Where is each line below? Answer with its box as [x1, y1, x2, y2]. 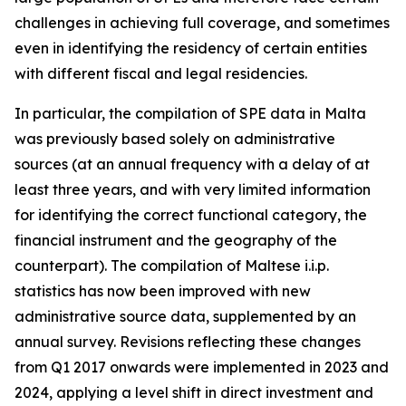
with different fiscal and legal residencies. [14, 64, 307, 82]
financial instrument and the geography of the [14, 231, 337, 249]
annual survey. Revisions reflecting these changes [14, 333, 361, 351]
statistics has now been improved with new [14, 282, 311, 300]
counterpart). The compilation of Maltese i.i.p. [14, 256, 329, 275]
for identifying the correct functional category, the [14, 206, 367, 224]
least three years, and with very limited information [14, 180, 371, 198]
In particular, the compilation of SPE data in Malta [14, 104, 366, 122]
